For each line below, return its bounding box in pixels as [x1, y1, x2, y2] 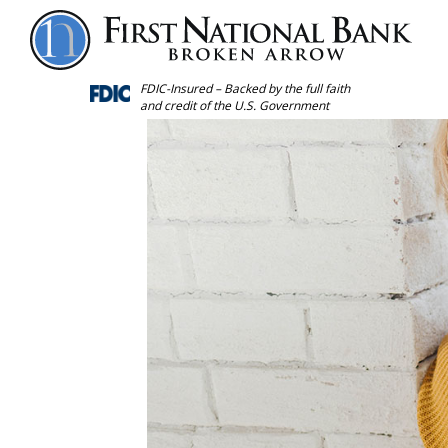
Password [51, 59, 124, 81]
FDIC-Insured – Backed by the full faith [139, 80, 350, 97]
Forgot [52, 15, 103, 37]
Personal [51, 37, 118, 59]
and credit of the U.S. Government [139, 97, 329, 114]
